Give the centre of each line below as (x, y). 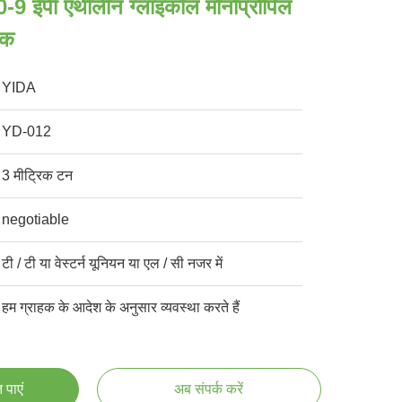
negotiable (36, 219)
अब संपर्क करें (209, 389)
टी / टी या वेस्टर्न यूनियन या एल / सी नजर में (113, 263)
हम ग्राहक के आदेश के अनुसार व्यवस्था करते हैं (121, 307)
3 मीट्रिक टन (38, 175)
